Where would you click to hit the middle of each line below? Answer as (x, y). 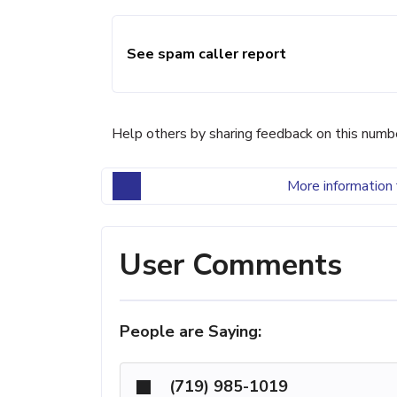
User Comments (231, 265)
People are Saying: (191, 331)
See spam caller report (206, 54)
